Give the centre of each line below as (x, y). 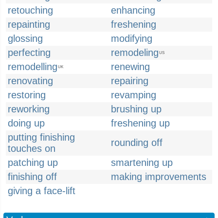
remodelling (33, 67)
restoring (27, 95)
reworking (29, 109)
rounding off (137, 143)
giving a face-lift (42, 191)
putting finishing (41, 137)
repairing (130, 81)
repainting (29, 24)
